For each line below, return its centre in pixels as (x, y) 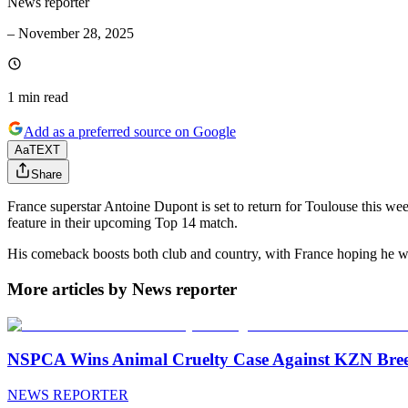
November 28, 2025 (76, 34)
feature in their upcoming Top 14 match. (122, 223)
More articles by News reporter (122, 289)
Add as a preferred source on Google (130, 132)
